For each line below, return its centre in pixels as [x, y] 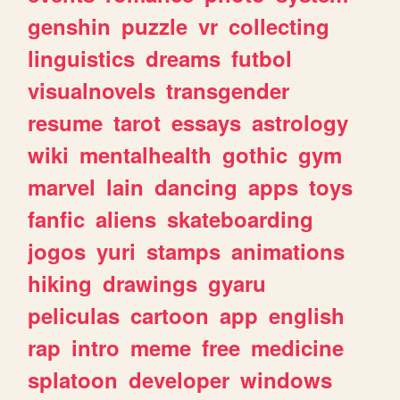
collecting [279, 26]
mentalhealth [146, 155]
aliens [126, 219]
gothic [255, 155]
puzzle [155, 26]
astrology [300, 123]
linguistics [82, 58]
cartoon [170, 316]
